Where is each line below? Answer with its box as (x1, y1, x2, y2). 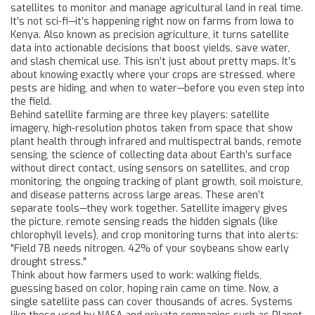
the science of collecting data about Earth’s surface (51, 148, 292, 162)
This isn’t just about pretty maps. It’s (121, 55, 296, 68)
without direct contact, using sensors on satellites (11, 162, 245, 175)
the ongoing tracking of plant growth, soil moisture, (65, 175, 303, 188)
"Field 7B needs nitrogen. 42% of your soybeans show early (11, 242, 289, 255)
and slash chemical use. (11, 55, 121, 68)
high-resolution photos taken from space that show (53, 122, 292, 135)
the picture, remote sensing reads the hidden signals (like (11, 215, 278, 229)
